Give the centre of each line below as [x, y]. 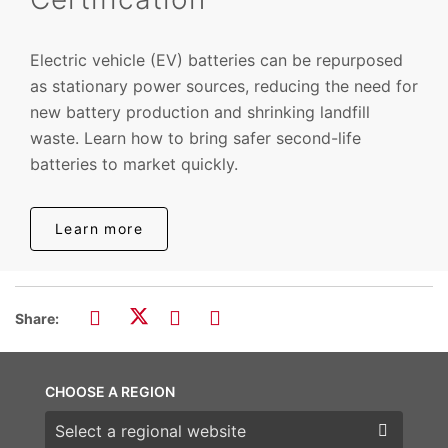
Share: [37, 318]
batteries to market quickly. [134, 163]
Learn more [99, 228]
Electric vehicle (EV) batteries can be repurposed [216, 59]
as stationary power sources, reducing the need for [224, 85]
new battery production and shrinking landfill [200, 111]
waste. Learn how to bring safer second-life [195, 137]
